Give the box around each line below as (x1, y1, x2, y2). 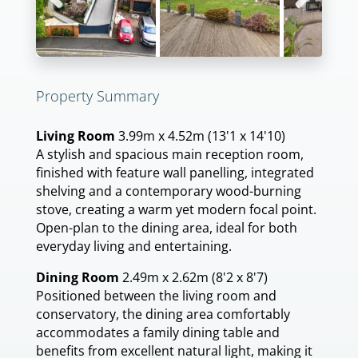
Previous (44, 9, 89, 24)
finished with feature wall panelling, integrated (36, 164, 314, 181)
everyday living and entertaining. (36, 237, 232, 255)
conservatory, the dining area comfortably (36, 305, 290, 323)
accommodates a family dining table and (36, 324, 280, 341)
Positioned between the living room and (36, 287, 276, 304)
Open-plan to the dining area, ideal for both (36, 219, 297, 237)
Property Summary (36, 86, 159, 105)
